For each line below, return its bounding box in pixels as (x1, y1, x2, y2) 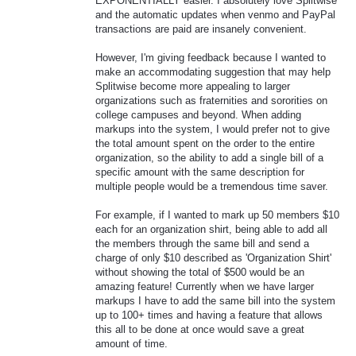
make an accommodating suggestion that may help (95, 66, 331, 79)
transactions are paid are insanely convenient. (95, 23, 307, 36)
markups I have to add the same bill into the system (95, 295, 335, 308)
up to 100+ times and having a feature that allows (95, 309, 323, 322)
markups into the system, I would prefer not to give (95, 123, 330, 136)
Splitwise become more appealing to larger (95, 80, 290, 93)
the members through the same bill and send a (95, 238, 309, 250)
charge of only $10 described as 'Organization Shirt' (95, 252, 331, 265)
